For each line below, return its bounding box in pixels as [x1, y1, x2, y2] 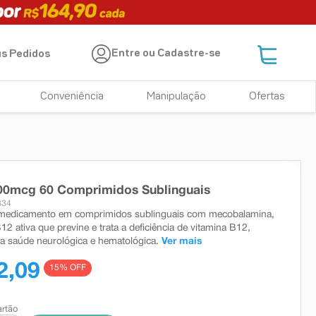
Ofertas [248, 92, 285, 102]
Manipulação [147, 92, 207, 102]
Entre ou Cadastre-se [111, 49, 221, 59]
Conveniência [40, 92, 104, 102]
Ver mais [162, 236, 202, 246]
